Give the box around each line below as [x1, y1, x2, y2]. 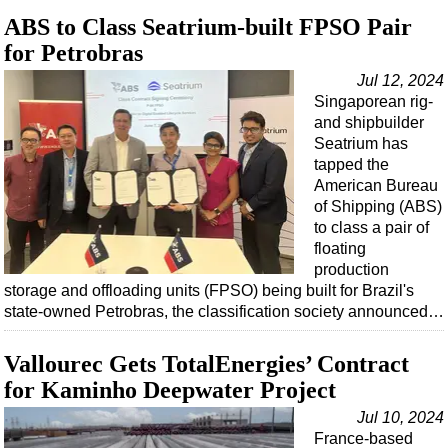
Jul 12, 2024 [357, 72, 444, 90]
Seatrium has [314, 135, 408, 153]
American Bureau [314, 177, 438, 195]
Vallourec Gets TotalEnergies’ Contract [4, 351, 409, 378]
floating [314, 240, 366, 258]
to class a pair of [314, 219, 429, 237]
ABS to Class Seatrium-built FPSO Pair [4, 14, 412, 41]
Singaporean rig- [314, 93, 433, 111]
